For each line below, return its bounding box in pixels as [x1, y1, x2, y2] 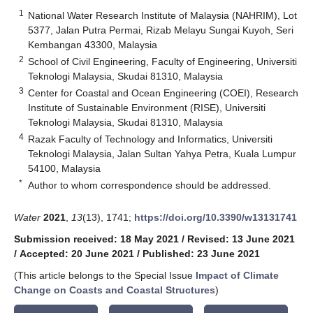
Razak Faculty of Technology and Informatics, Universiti [28, 133, 273, 145]
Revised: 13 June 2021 [187, 233, 295, 245]
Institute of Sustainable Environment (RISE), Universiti [28, 101, 266, 113]
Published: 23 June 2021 [143, 247, 260, 259]
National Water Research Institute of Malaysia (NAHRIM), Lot [28, 9, 298, 21]
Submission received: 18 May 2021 [14, 233, 179, 245]
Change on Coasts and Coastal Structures [14, 284, 215, 296]
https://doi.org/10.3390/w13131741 [134, 211, 297, 223]
